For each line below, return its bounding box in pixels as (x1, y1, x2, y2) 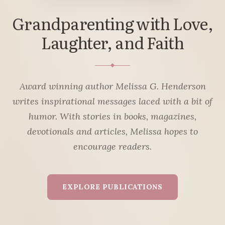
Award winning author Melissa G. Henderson (19, 80, 206, 92)
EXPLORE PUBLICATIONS (62, 182, 163, 192)
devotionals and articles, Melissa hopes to (27, 126, 198, 138)
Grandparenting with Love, (12, 11, 213, 36)
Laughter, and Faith (41, 30, 184, 55)
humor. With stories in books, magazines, (29, 110, 196, 123)
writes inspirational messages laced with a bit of (13, 95, 212, 107)
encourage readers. (73, 141, 152, 153)
